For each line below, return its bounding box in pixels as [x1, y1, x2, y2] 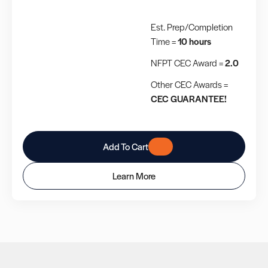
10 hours [178, 35, 211, 48]
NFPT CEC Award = [151, 56, 225, 69]
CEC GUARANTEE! [151, 92, 227, 105]
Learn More [112, 169, 156, 182]
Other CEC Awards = [151, 78, 228, 91]
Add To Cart [102, 140, 148, 153]
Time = [151, 35, 178, 48]
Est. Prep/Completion [151, 20, 233, 33]
